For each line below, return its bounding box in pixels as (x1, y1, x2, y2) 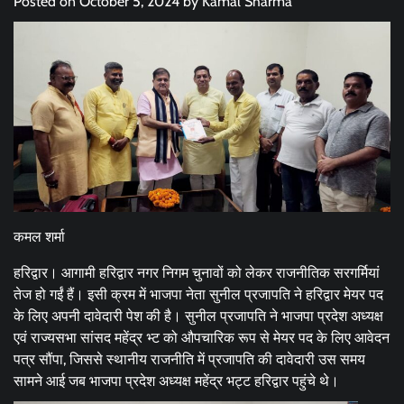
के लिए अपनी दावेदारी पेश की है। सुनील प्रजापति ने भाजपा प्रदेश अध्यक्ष (14, 308, 383, 326)
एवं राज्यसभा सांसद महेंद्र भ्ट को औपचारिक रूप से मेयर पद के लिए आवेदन (14, 329, 390, 347)
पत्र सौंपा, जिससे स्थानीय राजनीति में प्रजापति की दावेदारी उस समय (14, 351, 365, 369)
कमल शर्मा (14, 228, 65, 246)
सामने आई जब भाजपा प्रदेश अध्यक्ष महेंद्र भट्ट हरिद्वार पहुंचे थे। (14, 372, 339, 390)
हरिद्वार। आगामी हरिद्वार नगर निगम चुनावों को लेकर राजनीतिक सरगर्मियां (14, 264, 380, 282)
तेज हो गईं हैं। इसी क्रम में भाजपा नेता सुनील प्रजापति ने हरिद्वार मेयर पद (14, 286, 383, 304)
